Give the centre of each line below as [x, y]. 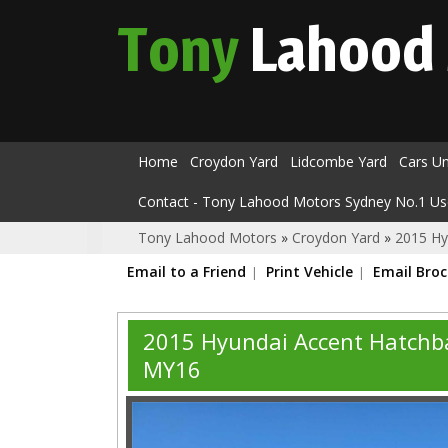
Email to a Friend [186, 271]
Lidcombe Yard [338, 161]
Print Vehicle [309, 271]
